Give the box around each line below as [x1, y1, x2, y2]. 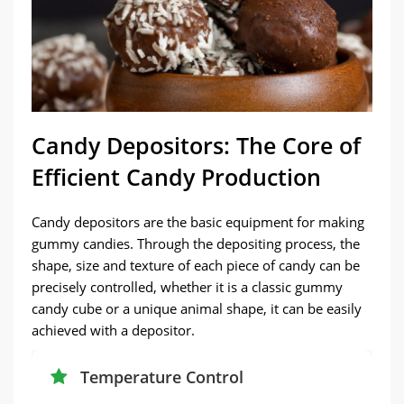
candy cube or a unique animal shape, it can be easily [32, 299, 362, 317]
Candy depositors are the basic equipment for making [32, 213, 364, 231]
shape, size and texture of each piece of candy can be [32, 256, 360, 274]
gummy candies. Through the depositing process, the [32, 234, 360, 252]
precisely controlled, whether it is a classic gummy [32, 278, 343, 296]
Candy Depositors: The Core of [32, 130, 361, 161]
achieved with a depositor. [32, 321, 195, 339]
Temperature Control [80, 366, 243, 388]
